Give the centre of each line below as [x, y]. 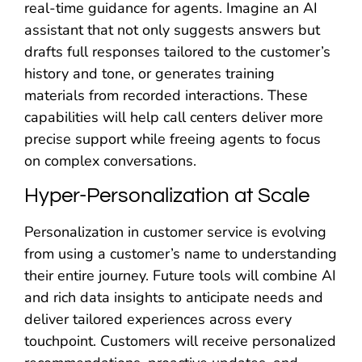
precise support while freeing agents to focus [173, 139]
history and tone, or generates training [149, 73]
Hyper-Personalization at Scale [167, 196]
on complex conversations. [110, 160]
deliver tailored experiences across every [158, 319]
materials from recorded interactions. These [166, 95]
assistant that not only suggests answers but [172, 29]
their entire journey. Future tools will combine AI [180, 276]
